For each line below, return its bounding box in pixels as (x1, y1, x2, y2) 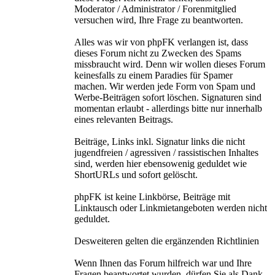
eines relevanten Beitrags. (74, 114, 173, 125)
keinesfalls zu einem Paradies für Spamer (74, 70, 233, 80)
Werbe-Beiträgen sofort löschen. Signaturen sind (74, 92, 261, 103)
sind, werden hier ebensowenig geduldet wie (74, 158, 247, 169)
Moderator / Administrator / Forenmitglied (74, 4, 236, 14)
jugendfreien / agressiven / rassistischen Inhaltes (74, 147, 258, 158)
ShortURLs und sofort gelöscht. (74, 169, 198, 180)
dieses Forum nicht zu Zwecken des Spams (74, 48, 241, 58)
